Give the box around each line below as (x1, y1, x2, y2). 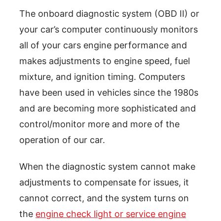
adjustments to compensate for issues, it (19, 177, 189, 187)
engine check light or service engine (36, 208, 186, 219)
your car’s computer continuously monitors (19, 24, 198, 35)
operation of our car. (19, 134, 105, 145)
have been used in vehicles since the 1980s (19, 87, 198, 98)
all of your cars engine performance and (19, 39, 187, 50)
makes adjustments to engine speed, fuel (19, 55, 190, 66)
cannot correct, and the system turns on (19, 192, 189, 203)
